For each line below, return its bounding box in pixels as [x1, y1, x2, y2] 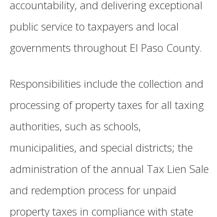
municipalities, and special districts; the [10, 140, 193, 155]
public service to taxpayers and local [10, 19, 179, 34]
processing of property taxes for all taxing [10, 97, 204, 112]
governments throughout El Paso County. [10, 40, 202, 55]
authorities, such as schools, [10, 119, 141, 134]
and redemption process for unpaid [10, 183, 176, 198]
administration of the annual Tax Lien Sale [10, 161, 209, 176]
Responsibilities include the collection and [10, 76, 203, 91]
